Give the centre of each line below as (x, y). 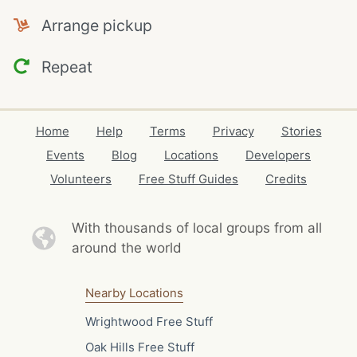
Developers (278, 155)
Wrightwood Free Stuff (149, 321)
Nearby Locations (134, 293)
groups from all (274, 228)
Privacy (233, 131)
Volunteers (81, 179)
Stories (301, 131)
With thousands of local (149, 228)
